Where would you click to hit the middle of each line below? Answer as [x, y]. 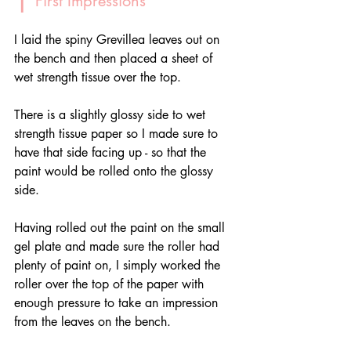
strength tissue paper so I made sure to [118, 133]
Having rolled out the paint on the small [121, 227]
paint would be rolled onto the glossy [116, 171]
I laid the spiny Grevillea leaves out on [119, 39]
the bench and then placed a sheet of [115, 58]
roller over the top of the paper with [111, 284]
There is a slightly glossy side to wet [112, 114]
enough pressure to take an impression [118, 302]
